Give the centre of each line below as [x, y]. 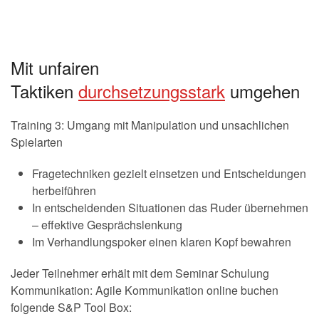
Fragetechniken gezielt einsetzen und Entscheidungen [169, 173]
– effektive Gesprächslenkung [107, 224]
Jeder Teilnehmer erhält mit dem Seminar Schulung [140, 273]
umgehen [262, 90]
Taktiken [45, 90]
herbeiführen [64, 190]
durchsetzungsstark [152, 90]
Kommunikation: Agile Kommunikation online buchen [145, 290]
